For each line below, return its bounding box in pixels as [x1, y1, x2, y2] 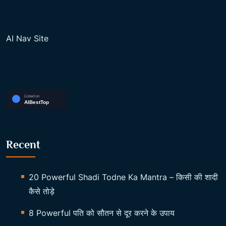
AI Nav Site [6, 33, 48, 43]
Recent [6, 138, 40, 151]
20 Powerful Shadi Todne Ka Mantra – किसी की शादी [29, 172, 218, 182]
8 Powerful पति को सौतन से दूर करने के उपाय [29, 207, 175, 218]
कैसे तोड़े [29, 186, 54, 196]
